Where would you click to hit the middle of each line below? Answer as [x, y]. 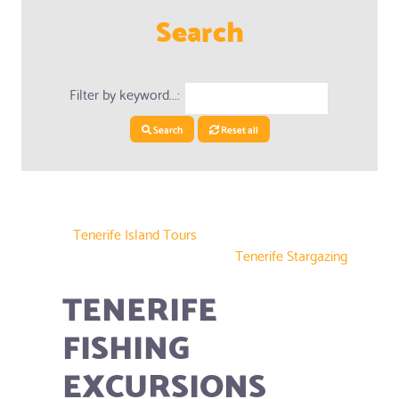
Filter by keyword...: [125, 94]
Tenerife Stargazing [291, 254]
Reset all [239, 129]
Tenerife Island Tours [135, 232]
